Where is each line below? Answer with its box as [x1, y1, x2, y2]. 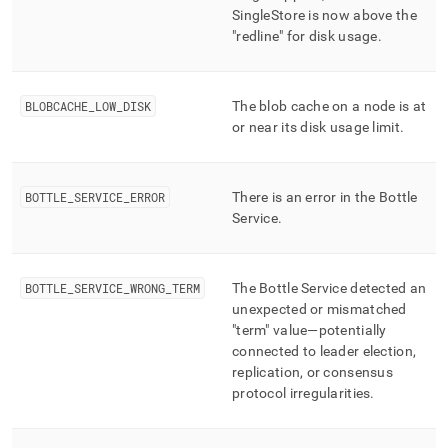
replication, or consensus [232, 364, 393, 380]
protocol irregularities [232, 385, 371, 401]
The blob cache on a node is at [232, 98, 427, 114]
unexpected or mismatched [232, 301, 407, 317]
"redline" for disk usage [232, 28, 378, 44]
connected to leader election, [232, 343, 417, 359]
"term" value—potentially [232, 322, 387, 338]
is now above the [305, 7, 417, 23]
